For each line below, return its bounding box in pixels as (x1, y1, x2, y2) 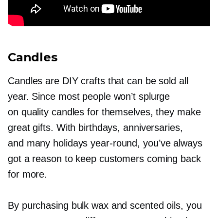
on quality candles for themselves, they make (8, 107, 201, 117)
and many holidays (8, 138, 91, 148)
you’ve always (140, 138, 202, 148)
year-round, (91, 138, 141, 148)
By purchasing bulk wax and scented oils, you (8, 200, 202, 211)
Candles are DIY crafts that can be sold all (8, 75, 188, 86)
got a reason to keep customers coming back (8, 153, 201, 164)
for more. (8, 169, 48, 180)
